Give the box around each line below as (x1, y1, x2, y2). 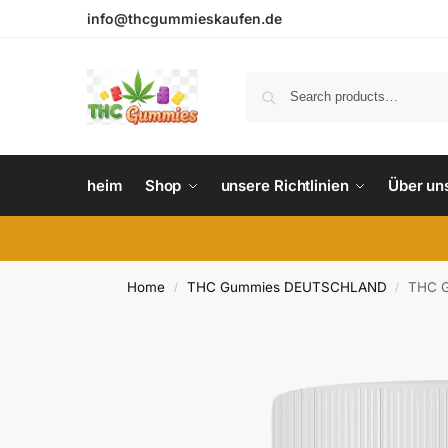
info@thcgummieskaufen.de (87, 10, 282, 27)
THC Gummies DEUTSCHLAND (186, 279, 387, 295)
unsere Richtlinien (220, 176, 349, 195)
